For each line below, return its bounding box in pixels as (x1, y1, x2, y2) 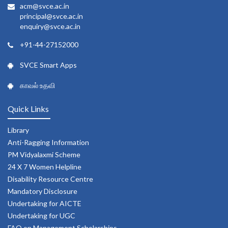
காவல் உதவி (20, 81, 55, 90)
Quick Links (8, 104, 49, 114)
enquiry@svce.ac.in (20, 22, 80, 31)
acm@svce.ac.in (20, 2, 69, 11)
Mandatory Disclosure (8, 187, 77, 196)
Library (8, 126, 29, 135)
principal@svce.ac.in (20, 12, 83, 21)
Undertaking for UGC (8, 211, 75, 220)
